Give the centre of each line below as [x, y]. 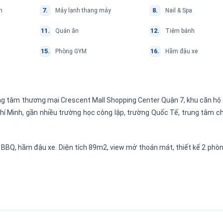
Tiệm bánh [180, 31]
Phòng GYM [71, 51]
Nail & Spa [178, 10]
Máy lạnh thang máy [83, 10]
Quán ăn [67, 31]
